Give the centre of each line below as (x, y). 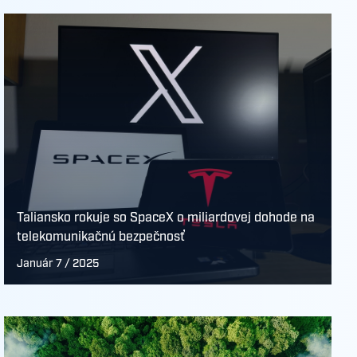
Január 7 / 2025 (58, 264)
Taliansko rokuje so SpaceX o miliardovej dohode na (166, 218)
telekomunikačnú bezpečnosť (101, 237)
